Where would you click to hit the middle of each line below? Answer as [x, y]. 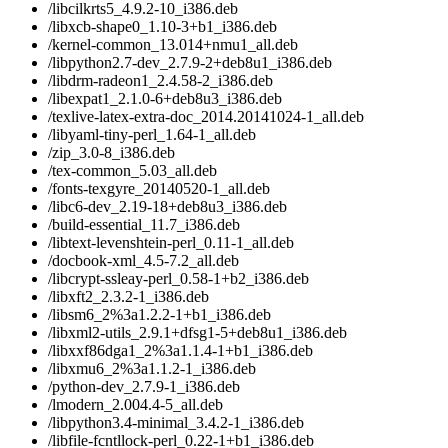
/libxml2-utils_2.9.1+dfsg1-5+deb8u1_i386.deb [197, 333]
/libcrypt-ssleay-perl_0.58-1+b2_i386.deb [178, 279]
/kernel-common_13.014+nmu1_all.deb [173, 45]
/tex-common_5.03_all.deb [132, 171]
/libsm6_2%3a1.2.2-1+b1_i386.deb [159, 315]
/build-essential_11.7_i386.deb [144, 225]
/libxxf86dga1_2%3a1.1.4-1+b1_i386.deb [180, 351]
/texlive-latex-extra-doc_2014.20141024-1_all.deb [206, 117]
